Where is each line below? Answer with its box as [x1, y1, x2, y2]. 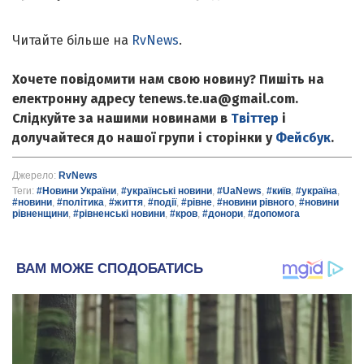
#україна [296, 184, 337, 197]
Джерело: [12, 169, 58, 181]
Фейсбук [275, 129, 331, 145]
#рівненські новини [73, 207, 165, 219]
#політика [57, 196, 104, 208]
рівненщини [12, 207, 68, 219]
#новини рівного [217, 196, 294, 208]
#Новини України [37, 184, 116, 197]
